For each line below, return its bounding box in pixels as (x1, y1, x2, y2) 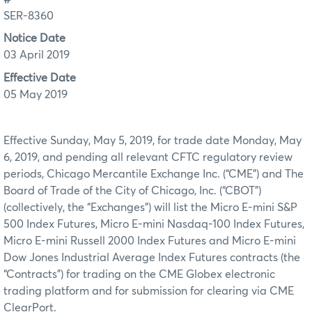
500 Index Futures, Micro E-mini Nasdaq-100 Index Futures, (3, 218, 304, 230)
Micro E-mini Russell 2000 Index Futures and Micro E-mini (3, 235, 296, 247)
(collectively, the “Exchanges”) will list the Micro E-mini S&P (3, 201, 297, 213)
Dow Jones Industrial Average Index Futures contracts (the (3, 251, 300, 263)
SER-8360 (3, 10, 54, 22)
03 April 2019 (3, 49, 70, 61)
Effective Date (3, 72, 76, 84)
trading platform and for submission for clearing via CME (3, 285, 294, 297)
